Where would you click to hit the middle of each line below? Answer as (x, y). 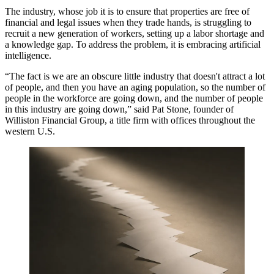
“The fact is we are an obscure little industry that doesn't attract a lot (135, 76)
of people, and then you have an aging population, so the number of (135, 87)
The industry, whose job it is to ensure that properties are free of (127, 11)
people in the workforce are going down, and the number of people (134, 98)
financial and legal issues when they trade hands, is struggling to (128, 22)
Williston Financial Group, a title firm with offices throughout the (130, 120)
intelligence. (28, 55)
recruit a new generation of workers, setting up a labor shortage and (135, 33)
